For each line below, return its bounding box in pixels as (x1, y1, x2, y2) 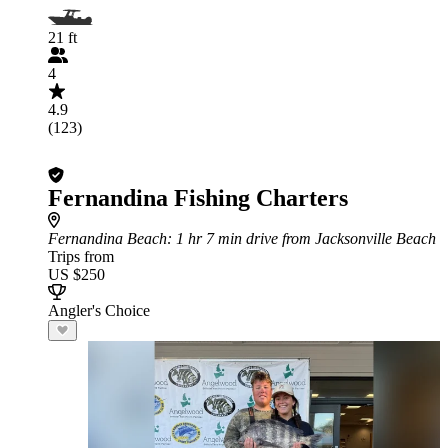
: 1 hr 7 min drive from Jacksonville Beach (167, 230, 436, 247)
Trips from (48, 248, 114, 265)
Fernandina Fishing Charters (48, 185, 348, 211)
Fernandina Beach (48, 230, 167, 247)
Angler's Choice (48, 302, 150, 319)
